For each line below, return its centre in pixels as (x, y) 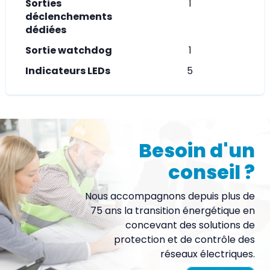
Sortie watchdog (69, 50)
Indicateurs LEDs (68, 71)
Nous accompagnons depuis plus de (170, 196)
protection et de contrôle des (184, 239)
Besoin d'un (197, 150)
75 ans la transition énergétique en (173, 210)
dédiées (46, 30)
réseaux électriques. (208, 254)
